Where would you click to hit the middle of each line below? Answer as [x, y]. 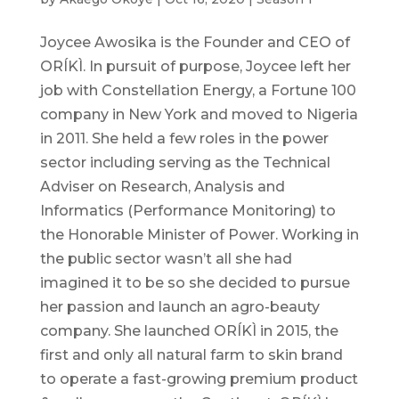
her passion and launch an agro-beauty [179, 307]
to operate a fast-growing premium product [199, 379]
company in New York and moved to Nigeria [199, 115]
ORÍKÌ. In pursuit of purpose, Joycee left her [195, 67]
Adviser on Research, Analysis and [162, 187]
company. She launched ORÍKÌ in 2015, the [189, 331]
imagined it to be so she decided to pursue [195, 283]
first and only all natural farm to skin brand [191, 355]
